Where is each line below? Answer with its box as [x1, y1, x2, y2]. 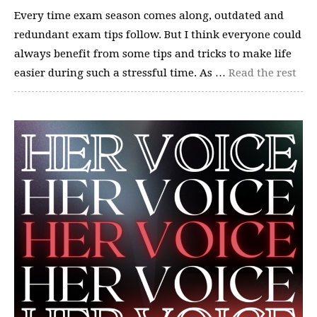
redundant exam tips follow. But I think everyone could [14, 28, 301, 41]
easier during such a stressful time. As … [14, 66, 229, 79]
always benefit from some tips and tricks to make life [14, 47, 292, 60]
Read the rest [229, 66, 296, 79]
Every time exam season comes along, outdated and [14, 8, 284, 22]
